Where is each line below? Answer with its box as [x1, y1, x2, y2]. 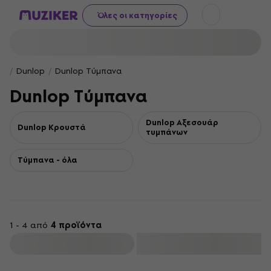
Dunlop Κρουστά [18, 121, 86, 134]
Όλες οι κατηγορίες [97, 8, 177, 22]
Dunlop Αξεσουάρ [146, 116, 218, 129]
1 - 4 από [10, 218, 50, 232]
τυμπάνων [146, 126, 188, 139]
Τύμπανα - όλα [18, 154, 77, 166]
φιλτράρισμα [48, 237, 99, 250]
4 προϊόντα [50, 218, 102, 232]
